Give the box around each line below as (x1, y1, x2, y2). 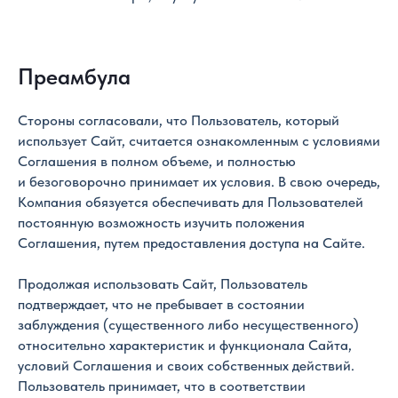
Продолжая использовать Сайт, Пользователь (18, 275, 307, 292)
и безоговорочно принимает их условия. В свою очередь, (18, 173, 380, 190)
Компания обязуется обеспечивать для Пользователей (18, 194, 363, 211)
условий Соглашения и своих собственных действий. (18, 357, 354, 374)
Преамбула (18, 63, 131, 90)
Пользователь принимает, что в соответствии (18, 378, 306, 394)
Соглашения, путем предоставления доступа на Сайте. (18, 235, 365, 251)
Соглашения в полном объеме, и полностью (18, 153, 296, 170)
